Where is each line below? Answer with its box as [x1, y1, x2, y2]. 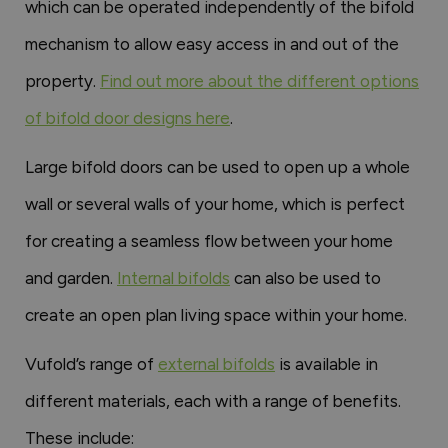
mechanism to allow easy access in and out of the [25, 34, 399, 54]
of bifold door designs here [25, 108, 230, 128]
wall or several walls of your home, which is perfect [25, 194, 405, 214]
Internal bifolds [117, 268, 230, 288]
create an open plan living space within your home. [25, 305, 407, 325]
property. [25, 71, 100, 91]
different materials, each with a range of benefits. [25, 391, 401, 411]
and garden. [25, 268, 117, 288]
